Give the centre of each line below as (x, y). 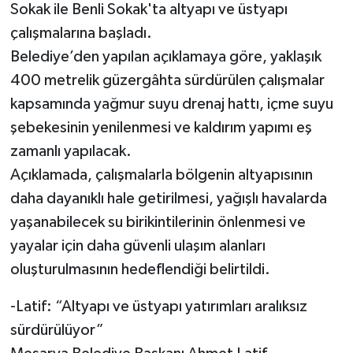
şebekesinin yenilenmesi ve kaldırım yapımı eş (161, 128)
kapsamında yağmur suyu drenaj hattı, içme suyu (171, 104)
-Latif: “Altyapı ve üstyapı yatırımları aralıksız (158, 307)
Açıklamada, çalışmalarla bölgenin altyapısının (161, 175)
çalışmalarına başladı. (81, 33)
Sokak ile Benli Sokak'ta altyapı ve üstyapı (149, 10)
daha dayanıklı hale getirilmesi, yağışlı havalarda (168, 199)
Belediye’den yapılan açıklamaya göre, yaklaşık (165, 57)
